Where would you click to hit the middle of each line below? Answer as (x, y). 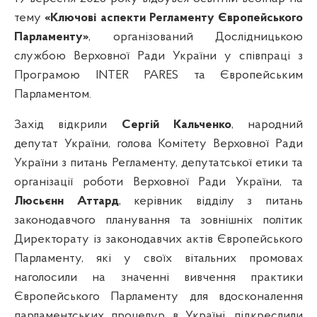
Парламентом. (53, 94)
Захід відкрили (68, 125)
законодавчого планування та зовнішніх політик (158, 220)
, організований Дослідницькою (196, 37)
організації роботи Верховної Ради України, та (158, 182)
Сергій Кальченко (176, 125)
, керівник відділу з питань (211, 201)
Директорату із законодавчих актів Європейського (158, 239)
